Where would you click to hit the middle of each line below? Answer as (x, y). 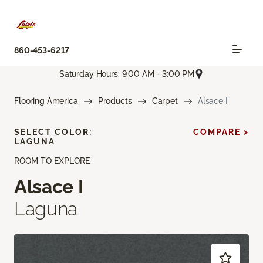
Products (115, 101)
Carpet (165, 101)
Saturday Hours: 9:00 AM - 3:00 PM (127, 74)
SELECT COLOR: (53, 132)
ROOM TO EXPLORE (52, 161)
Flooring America (46, 101)
